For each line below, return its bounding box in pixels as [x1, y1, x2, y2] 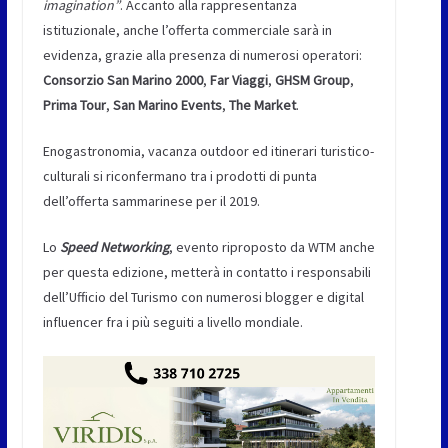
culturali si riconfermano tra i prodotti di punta [42, 167, 317, 185]
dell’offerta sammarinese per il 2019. [42, 192, 260, 210]
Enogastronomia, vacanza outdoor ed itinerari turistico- [42, 142, 374, 160]
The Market [225, 96, 296, 114]
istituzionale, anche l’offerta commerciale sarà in [42, 21, 332, 39]
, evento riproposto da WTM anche [168, 238, 375, 256]
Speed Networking [59, 238, 169, 256]
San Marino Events [109, 96, 222, 114]
